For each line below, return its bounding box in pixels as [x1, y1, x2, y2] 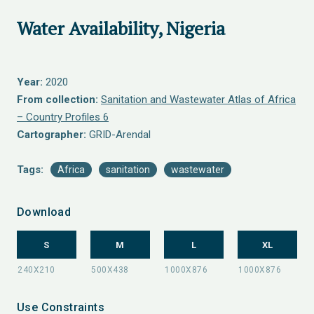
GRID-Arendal [86, 128, 151, 141]
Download [17, 205, 71, 219]
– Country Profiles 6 [17, 111, 109, 123]
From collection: [17, 93, 98, 106]
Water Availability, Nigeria [17, 16, 225, 40]
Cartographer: [17, 128, 86, 141]
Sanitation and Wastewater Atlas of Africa [101, 93, 296, 106]
